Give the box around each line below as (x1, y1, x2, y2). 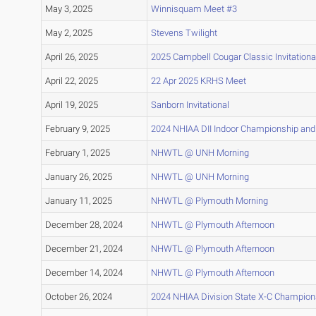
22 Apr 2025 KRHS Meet (150, 75, 246, 87)
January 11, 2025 (44, 195, 112, 207)
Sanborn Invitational (150, 99, 229, 111)
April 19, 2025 (44, 99, 98, 111)
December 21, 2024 (44, 243, 123, 255)
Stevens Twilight (150, 28, 217, 39)
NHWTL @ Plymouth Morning (150, 195, 268, 207)
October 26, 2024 (44, 291, 112, 303)
